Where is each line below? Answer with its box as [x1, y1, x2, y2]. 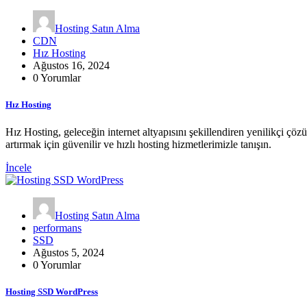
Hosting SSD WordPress [5, 286, 98, 297]
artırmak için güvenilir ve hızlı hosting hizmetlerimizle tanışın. [5, 138, 271, 150]
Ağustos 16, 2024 [33, 60, 110, 72]
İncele [5, 161, 32, 173]
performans [33, 221, 82, 234]
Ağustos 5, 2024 [33, 246, 104, 258]
